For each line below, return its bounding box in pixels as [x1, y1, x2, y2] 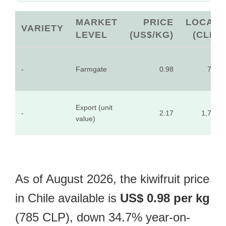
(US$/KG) [130, 30, 174, 40]
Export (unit [76, 103, 112, 111]
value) [76, 115, 95, 123]
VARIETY [21, 23, 64, 33]
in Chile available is [15, 191, 120, 205]
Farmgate [76, 65, 107, 73]
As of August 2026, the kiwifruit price [15, 172, 209, 186]
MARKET [76, 17, 118, 27]
